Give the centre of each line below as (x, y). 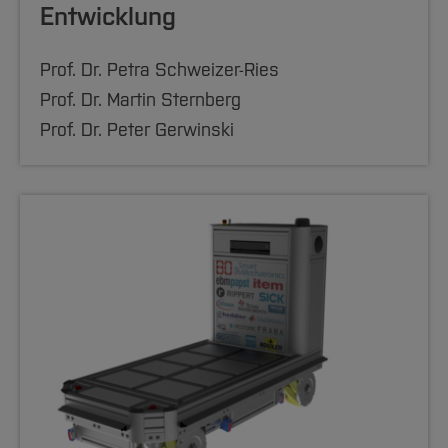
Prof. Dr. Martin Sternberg (140, 100)
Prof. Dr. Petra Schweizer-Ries (159, 70)
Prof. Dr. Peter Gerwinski (137, 130)
